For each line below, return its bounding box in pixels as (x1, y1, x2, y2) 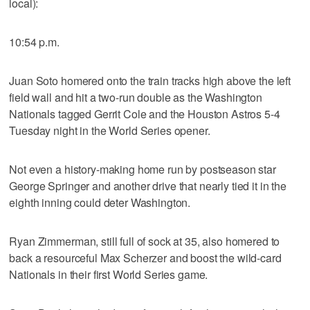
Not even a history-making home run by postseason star (9, 161, 276, 177)
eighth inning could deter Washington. (9, 194, 191, 210)
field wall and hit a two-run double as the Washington (9, 89, 262, 105)
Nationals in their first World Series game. (9, 266, 208, 282)
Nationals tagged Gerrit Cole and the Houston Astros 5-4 (9, 105, 280, 122)
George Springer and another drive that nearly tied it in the (9, 177, 286, 194)
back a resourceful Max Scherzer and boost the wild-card (9, 249, 282, 266)
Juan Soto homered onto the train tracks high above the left (9, 72, 291, 89)
